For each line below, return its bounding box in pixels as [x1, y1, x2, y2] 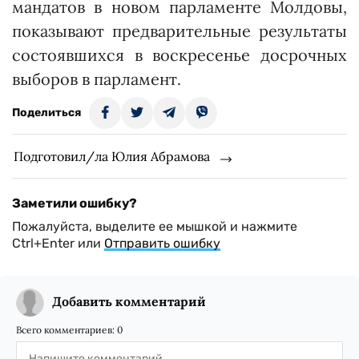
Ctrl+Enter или [12, 236, 104, 252]
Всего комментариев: [16, 324, 117, 337]
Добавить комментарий [52, 293, 206, 310]
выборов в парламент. [12, 69, 181, 90]
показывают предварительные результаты [12, 21, 347, 42]
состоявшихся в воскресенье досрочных [12, 45, 347, 66]
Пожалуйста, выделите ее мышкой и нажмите [12, 219, 297, 235]
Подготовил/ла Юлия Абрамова [14, 148, 210, 165]
